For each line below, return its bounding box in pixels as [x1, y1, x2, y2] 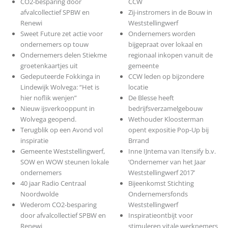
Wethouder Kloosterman [128, 115, 204, 124]
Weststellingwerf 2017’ [128, 168, 195, 178]
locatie [128, 82, 149, 92]
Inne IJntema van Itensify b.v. [128, 147, 216, 156]
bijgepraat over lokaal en [128, 40, 203, 49]
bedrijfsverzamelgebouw [128, 104, 203, 113]
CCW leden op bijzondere [128, 72, 205, 81]
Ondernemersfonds [128, 189, 188, 199]
